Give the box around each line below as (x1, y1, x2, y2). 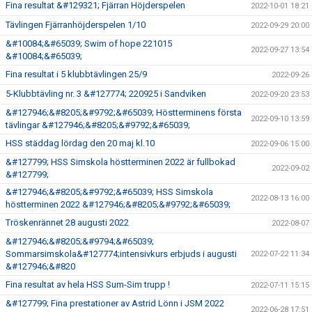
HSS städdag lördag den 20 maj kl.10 (6, 137, 155, 148)
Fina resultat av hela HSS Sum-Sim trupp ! (6, 279, 170, 290)
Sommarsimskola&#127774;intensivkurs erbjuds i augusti (6, 248, 237, 259)
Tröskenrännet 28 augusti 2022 (6, 217, 129, 228)
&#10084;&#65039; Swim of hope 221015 (6, 38, 172, 49)
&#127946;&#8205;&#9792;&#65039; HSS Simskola (6, 186, 213, 197)
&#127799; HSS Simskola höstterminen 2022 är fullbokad (6, 156, 235, 167)
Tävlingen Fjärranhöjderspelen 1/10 (6, 19, 146, 30)
